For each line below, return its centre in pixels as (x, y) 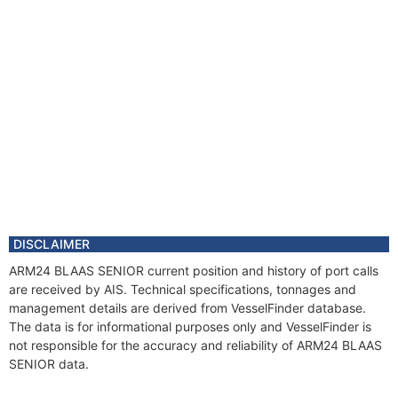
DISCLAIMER (52, 244)
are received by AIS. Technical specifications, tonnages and (183, 289)
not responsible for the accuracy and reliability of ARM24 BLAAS (195, 345)
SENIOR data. (49, 364)
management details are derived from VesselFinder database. (187, 308)
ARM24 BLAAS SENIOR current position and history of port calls (194, 271)
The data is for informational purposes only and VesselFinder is (190, 326)
